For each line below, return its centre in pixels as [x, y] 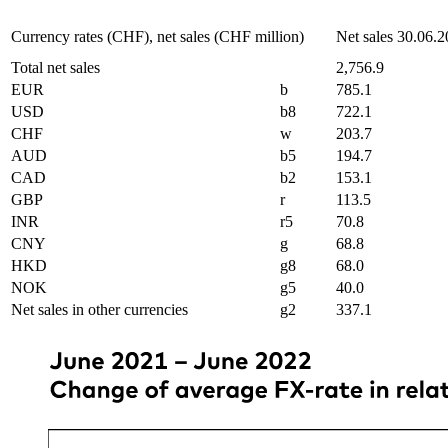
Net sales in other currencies [99, 310]
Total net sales [55, 68]
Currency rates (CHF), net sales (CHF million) [157, 37]
